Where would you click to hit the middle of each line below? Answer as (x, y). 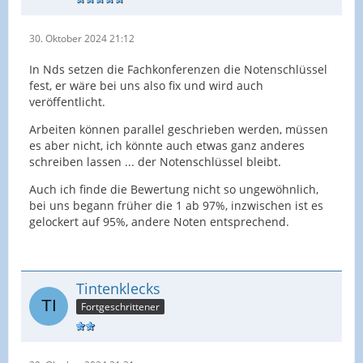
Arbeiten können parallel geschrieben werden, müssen (179, 129)
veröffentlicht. (67, 101)
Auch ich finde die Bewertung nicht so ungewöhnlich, (174, 189)
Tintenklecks (118, 288)
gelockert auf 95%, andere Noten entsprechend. (159, 221)
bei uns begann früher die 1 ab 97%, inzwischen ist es (176, 205)
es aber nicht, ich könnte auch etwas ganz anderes (167, 145)
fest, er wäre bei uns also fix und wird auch (146, 85)
